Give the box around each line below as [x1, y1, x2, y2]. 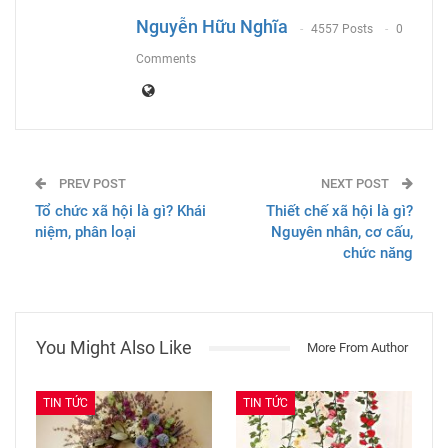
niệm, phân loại [35, 223, 136, 242]
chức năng [343, 244, 413, 263]
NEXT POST [321, 176, 392, 192]
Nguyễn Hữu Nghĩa [136, 16, 288, 38]
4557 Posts [311, 21, 373, 36]
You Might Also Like [36, 337, 192, 359]
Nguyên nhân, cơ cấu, [271, 223, 413, 242]
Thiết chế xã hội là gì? [266, 202, 413, 221]
